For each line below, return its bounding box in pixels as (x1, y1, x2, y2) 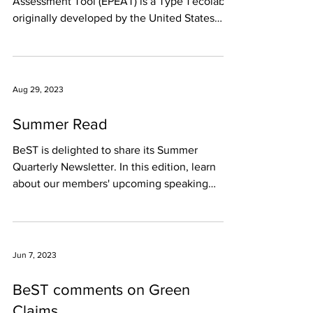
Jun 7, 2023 (13, 250, 57, 260)
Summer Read (13, 116, 108, 132)
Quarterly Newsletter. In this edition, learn (13, 161, 216, 173)
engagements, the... (13, 194, 110, 206)
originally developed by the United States (13, 12, 214, 24)
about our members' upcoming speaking (13, 177, 208, 189)
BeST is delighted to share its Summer (13, 144, 198, 156)
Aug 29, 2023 (13, 85, 64, 94)
